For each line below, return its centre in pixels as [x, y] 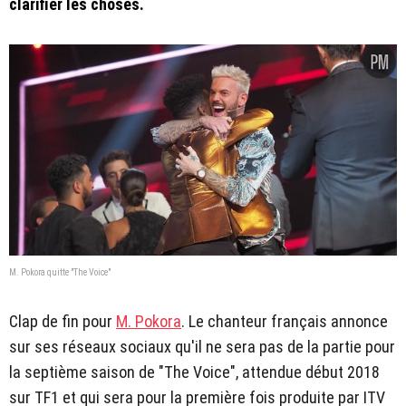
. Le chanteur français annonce [285, 322]
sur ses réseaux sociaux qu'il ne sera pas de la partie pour [202, 347]
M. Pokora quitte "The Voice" [60, 273]
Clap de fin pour [63, 322]
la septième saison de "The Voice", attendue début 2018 [194, 372]
